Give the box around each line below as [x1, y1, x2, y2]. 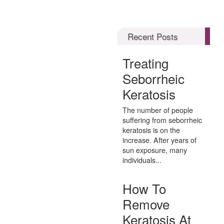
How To [122, 178, 166, 197]
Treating [122, 53, 169, 72]
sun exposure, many [122, 144, 187, 155]
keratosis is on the [122, 124, 180, 135]
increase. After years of [122, 134, 197, 145]
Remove [122, 194, 170, 213]
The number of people [122, 104, 193, 115]
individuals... [122, 154, 162, 165]
